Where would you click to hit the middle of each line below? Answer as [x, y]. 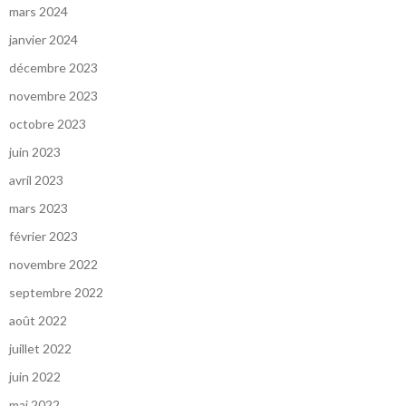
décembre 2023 [53, 68]
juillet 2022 [40, 349]
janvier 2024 [43, 40]
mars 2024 [39, 12]
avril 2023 [36, 180]
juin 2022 [35, 377]
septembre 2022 [56, 293]
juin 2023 [35, 152]
